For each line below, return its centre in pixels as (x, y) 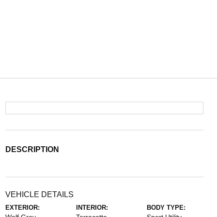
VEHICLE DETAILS (39, 194)
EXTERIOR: (22, 208)
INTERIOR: (92, 208)
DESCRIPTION (32, 149)
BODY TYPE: (166, 208)
